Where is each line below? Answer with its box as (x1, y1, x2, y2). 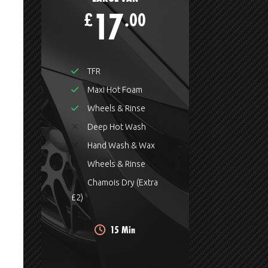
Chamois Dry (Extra (85, 178, 158, 188)
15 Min (110, 223, 136, 237)
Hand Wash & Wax (85, 141, 155, 151)
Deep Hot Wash (85, 122, 146, 132)
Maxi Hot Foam (85, 85, 142, 95)
